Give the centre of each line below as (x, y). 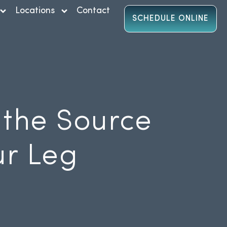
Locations (35, 11)
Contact (93, 11)
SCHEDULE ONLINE (171, 19)
